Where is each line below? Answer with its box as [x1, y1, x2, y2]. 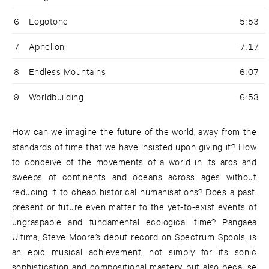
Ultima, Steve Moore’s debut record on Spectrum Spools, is [12, 231, 257, 243]
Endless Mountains [29, 65, 106, 77]
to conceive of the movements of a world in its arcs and [12, 156, 257, 168]
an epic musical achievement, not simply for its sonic [12, 246, 257, 258]
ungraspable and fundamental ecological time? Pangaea [12, 216, 257, 228]
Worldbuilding [29, 91, 84, 103]
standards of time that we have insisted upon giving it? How [12, 141, 257, 153]
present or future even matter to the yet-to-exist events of [12, 201, 257, 213]
